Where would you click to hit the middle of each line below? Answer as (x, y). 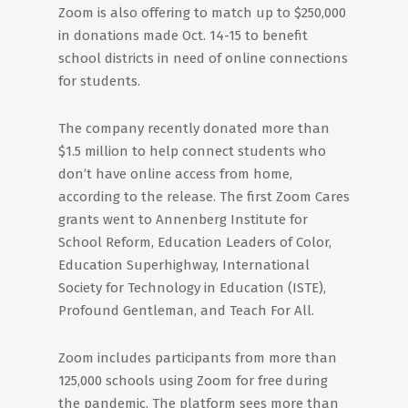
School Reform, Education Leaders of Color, (195, 242)
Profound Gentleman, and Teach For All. (186, 311)
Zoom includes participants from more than (198, 358)
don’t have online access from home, (175, 174)
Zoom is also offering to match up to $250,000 (202, 13)
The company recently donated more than (194, 128)
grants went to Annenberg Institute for (183, 219)
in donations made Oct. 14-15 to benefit (183, 36)
